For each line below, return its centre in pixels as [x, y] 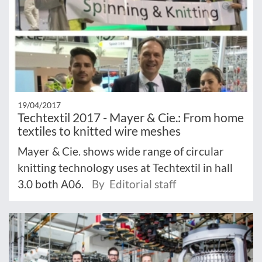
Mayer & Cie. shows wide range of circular [121, 151]
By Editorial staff [134, 184]
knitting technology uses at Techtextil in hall [125, 168]
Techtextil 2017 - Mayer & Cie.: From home [131, 118]
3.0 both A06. [52, 184]
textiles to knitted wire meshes [99, 131]
